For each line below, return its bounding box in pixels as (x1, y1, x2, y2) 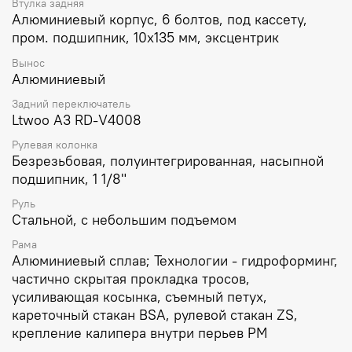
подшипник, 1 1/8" (12, 169, 126, 188)
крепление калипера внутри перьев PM (12, 324, 268, 343)
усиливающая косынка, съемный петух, (12, 288, 267, 306)
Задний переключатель (12, 96, 130, 111)
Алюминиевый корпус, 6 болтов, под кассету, (12, 10, 307, 29)
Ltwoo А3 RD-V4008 (12, 110, 141, 129)
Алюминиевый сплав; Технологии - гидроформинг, (12, 251, 338, 270)
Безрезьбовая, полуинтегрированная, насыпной (12, 151, 324, 170)
